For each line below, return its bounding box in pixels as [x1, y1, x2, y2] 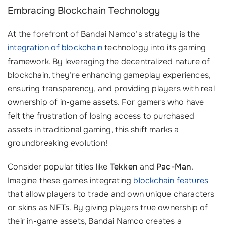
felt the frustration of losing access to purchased [8, 110, 195, 122]
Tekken [109, 161, 138, 173]
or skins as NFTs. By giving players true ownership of [8, 202, 208, 213]
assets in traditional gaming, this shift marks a [8, 124, 179, 135]
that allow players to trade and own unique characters [8, 189, 215, 200]
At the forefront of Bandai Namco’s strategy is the [8, 29, 200, 40]
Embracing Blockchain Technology [8, 5, 160, 17]
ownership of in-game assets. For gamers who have [8, 97, 204, 108]
